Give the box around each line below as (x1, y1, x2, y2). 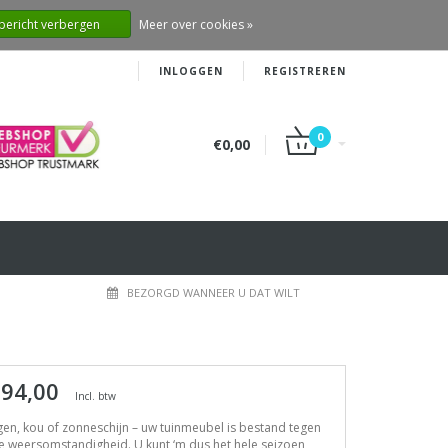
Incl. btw (75, 389, 116, 403)
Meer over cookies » (139, 16, 253, 33)
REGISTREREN (264, 64, 346, 78)
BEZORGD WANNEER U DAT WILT (127, 285, 300, 300)
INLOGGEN (159, 64, 223, 78)
